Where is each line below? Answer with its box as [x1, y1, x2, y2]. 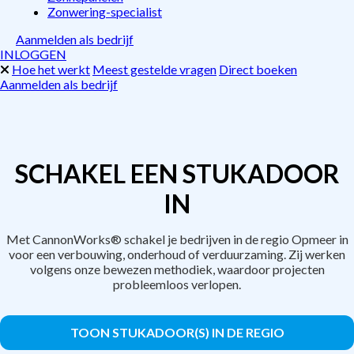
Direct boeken [219, 62, 297, 77]
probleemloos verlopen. [113, 277, 241, 292]
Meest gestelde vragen [92, 62, 217, 77]
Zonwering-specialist [47, 4, 162, 19]
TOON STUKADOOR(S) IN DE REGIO [70, 325, 284, 340]
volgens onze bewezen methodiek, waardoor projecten [29, 262, 325, 277]
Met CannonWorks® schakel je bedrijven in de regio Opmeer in [6, 232, 348, 247]
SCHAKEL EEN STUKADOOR [14, 158, 340, 189]
